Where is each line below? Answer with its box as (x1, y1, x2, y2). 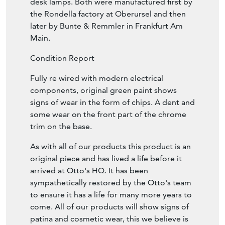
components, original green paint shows (30, 85, 177, 95)
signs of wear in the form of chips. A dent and (30, 97, 195, 107)
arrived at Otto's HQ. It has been (30, 166, 148, 176)
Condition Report (30, 53, 94, 63)
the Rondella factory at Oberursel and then (30, 9, 186, 19)
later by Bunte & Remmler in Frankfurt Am (30, 21, 183, 31)
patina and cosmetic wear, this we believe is (30, 214, 188, 224)
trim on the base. (30, 122, 92, 132)
